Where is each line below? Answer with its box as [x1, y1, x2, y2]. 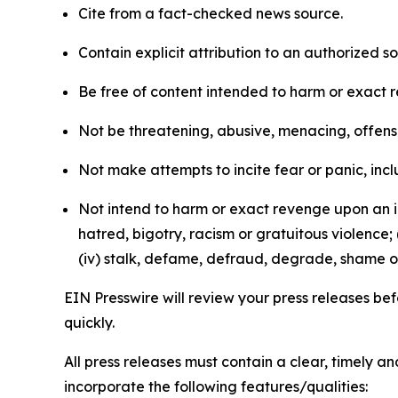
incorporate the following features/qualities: [64, 378, 368, 396]
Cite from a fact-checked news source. [78, 4, 343, 23]
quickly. [64, 314, 115, 332]
